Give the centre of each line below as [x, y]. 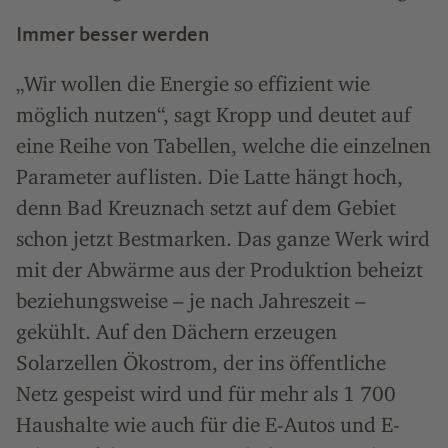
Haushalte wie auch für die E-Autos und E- [208, 424]
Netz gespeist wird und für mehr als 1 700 [206, 393]
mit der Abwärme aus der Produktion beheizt [219, 269]
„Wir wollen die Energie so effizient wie [193, 83]
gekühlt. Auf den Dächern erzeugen [176, 331]
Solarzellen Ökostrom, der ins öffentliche [201, 362]
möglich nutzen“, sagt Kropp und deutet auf [213, 114]
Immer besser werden [112, 34]
